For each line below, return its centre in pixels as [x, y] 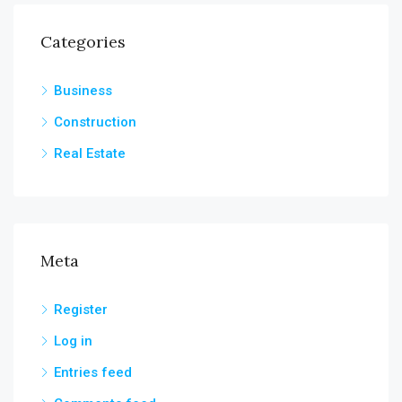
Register [81, 310]
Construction [95, 122]
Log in [73, 341]
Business [83, 91]
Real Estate [90, 154]
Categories [83, 42]
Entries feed [93, 373]
